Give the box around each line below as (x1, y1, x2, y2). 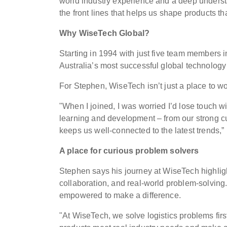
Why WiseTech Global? (59, 28, 150, 37)
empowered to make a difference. (59, 191, 181, 200)
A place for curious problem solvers (59, 146, 199, 155)
